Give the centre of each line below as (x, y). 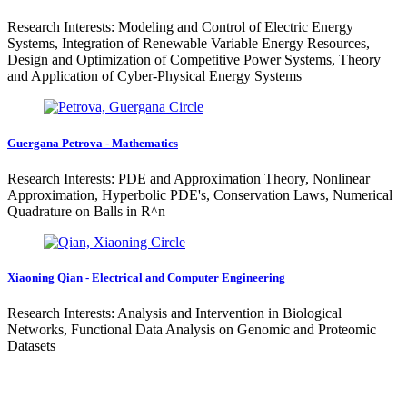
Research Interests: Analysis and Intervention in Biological (174, 313)
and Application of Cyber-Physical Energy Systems (154, 76)
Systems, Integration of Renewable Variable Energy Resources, (189, 44)
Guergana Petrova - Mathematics (93, 143)
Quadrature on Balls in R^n (86, 211)
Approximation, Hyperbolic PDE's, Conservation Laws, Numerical (200, 194)
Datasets (31, 346)
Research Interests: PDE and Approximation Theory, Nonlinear (189, 178)
